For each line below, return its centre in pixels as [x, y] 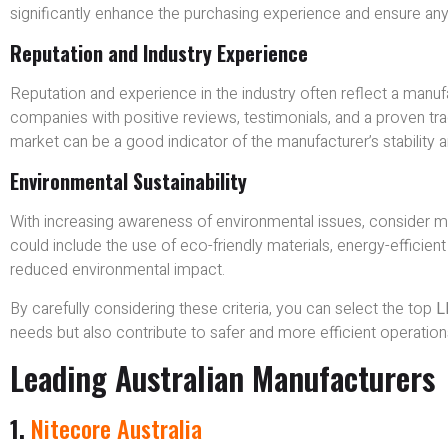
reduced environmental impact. [117, 270]
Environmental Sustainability [128, 181]
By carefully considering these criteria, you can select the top [223, 308]
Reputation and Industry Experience [159, 52]
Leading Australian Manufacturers [222, 378]
